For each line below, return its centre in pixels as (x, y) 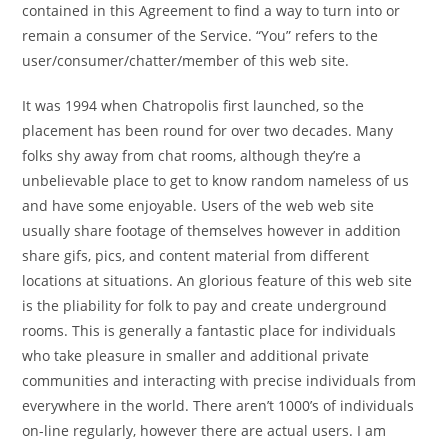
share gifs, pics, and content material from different (196, 255)
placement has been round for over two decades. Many (208, 130)
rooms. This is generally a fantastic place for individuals (209, 330)
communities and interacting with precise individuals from (219, 380)
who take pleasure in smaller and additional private (196, 355)
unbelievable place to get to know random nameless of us (216, 180)
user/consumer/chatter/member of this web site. (186, 60)
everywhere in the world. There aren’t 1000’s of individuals (218, 405)
